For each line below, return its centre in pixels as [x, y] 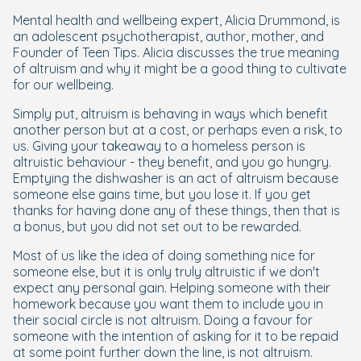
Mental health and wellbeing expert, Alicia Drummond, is [176, 20]
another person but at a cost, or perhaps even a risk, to [178, 130]
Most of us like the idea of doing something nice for [164, 255]
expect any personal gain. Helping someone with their [172, 288]
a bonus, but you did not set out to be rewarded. [157, 226]
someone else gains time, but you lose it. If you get [162, 194]
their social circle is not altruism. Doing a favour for [163, 320]
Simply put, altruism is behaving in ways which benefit [170, 114]
